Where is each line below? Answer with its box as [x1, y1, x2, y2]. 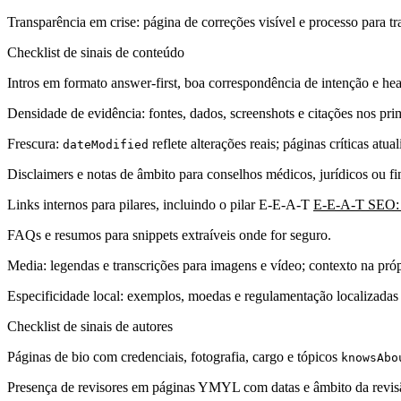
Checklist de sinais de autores [7, 318, 173, 334]
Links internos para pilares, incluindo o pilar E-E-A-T [7, 196, 313, 212]
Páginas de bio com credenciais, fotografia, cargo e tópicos [7, 348, 341, 364]
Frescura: [7, 135, 63, 151]
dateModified [63, 137, 149, 151]
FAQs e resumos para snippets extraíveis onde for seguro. [7, 226, 331, 243]
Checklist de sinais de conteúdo [7, 44, 184, 60]
